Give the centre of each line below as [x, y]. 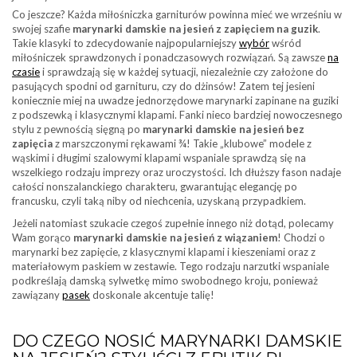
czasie [26, 71]
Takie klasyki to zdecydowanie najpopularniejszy [126, 43]
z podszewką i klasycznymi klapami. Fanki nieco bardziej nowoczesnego [177, 114]
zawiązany [37, 294]
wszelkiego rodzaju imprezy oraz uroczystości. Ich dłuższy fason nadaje [177, 172]
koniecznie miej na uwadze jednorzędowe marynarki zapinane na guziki [175, 100]
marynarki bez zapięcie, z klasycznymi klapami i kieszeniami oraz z [164, 251]
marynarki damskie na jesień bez [224, 129]
